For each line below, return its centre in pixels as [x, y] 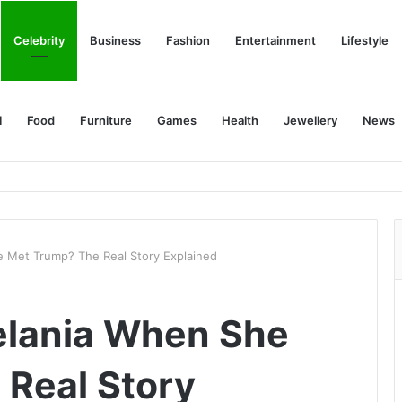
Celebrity [39, 40]
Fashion [188, 40]
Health [240, 120]
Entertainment [275, 40]
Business [115, 40]
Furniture [106, 120]
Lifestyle [365, 40]
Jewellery [310, 120]
